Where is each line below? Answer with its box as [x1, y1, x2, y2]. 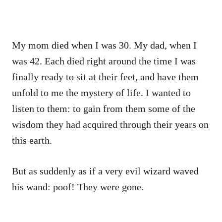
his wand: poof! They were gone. [12, 181, 144, 192]
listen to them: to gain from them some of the [12, 103, 195, 114]
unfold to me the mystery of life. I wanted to [12, 87, 191, 98]
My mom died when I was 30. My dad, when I [12, 39, 197, 51]
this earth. [12, 134, 55, 146]
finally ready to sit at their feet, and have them [12, 71, 199, 82]
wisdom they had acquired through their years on [12, 118, 209, 130]
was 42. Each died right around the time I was [12, 55, 196, 66]
